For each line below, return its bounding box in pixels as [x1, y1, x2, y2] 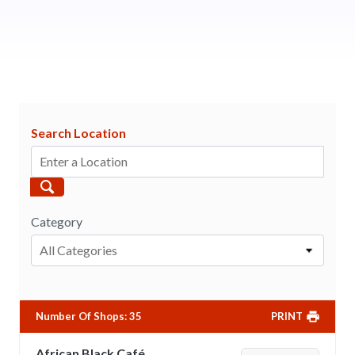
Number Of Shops [36, 310, 124, 323]
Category [31, 213, 82, 229]
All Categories [40, 242, 117, 258]
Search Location [31, 124, 126, 140]
